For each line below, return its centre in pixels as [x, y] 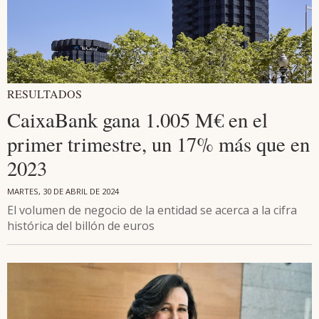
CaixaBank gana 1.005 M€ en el [137, 119]
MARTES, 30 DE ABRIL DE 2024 [63, 191]
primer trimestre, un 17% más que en [158, 143]
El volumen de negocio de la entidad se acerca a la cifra [152, 210]
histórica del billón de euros [81, 225]
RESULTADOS [45, 93]
